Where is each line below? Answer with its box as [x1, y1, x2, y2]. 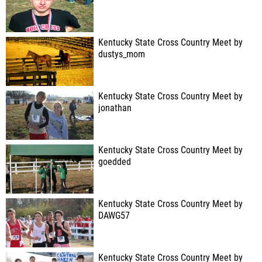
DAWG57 [98, 211, 130, 221]
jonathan [98, 103, 132, 113]
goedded [98, 157, 131, 167]
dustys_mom [98, 49, 145, 60]
